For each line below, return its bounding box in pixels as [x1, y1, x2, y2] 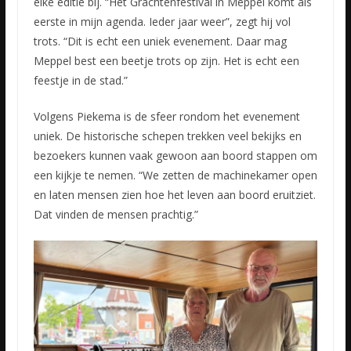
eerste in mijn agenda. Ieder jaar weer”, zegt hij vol [33, 13, 291, 29]
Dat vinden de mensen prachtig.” [33, 206, 198, 222]
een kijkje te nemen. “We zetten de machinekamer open [33, 167, 317, 183]
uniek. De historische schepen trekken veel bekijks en [33, 128, 302, 143]
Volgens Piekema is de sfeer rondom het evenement [33, 108, 300, 124]
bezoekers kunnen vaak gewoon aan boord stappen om [33, 147, 317, 163]
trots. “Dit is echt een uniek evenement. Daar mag [33, 33, 287, 49]
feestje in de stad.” [33, 72, 128, 88]
